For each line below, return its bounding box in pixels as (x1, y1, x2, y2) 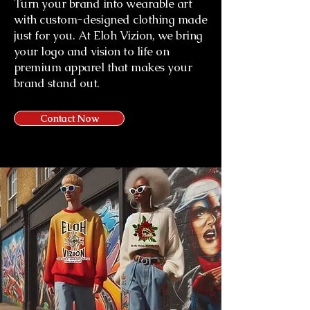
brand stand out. (14, 75, 100, 91)
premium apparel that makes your (14, 59, 192, 75)
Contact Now (39, 111, 99, 125)
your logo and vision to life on (14, 43, 170, 59)
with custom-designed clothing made (14, 11, 208, 27)
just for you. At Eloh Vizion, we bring (14, 27, 203, 43)
